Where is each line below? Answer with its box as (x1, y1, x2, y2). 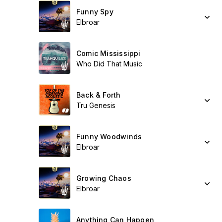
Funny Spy (76, 7, 113, 16)
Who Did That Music (76, 59, 142, 68)
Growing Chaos (76, 174, 131, 182)
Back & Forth (76, 91, 121, 99)
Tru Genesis (76, 101, 115, 110)
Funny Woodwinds (76, 132, 142, 141)
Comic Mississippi (76, 49, 141, 57)
